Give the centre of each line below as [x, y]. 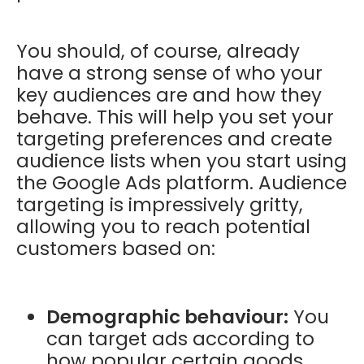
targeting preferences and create [174, 139]
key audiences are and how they [169, 95]
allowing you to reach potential [163, 227]
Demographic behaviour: [168, 317]
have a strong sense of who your [169, 74]
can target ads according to [181, 339]
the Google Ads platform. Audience [182, 183]
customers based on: [116, 249]
